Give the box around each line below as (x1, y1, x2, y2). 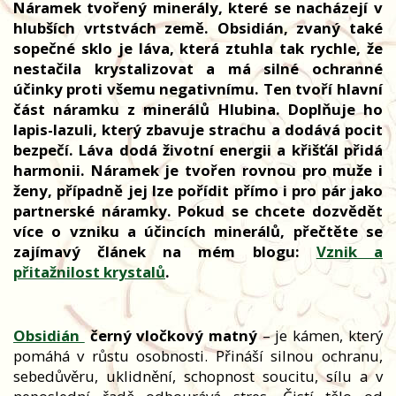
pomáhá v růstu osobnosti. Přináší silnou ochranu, (13, 345, 383, 366)
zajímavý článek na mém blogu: (13, 240, 316, 262)
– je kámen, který (256, 324, 383, 346)
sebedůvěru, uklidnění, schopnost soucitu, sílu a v (13, 365, 383, 386)
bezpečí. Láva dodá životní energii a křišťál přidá (13, 139, 383, 160)
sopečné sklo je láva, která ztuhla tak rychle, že (13, 37, 383, 58)
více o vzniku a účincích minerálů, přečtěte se (13, 220, 383, 241)
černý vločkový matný (89, 324, 257, 346)
